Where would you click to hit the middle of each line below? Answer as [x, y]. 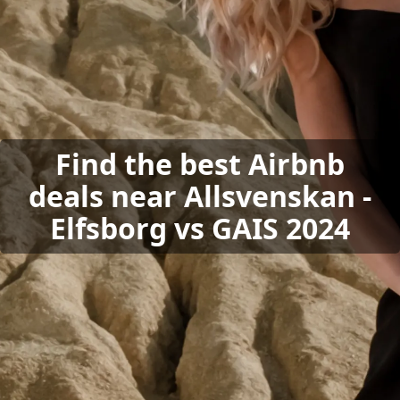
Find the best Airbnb [200, 164]
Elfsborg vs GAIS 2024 [200, 228]
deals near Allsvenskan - [200, 196]
